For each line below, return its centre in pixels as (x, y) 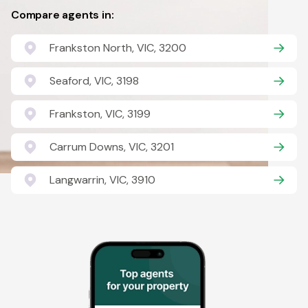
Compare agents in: (63, 15)
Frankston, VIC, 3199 (100, 114)
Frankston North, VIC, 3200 (118, 48)
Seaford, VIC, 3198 (94, 81)
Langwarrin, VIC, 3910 (102, 180)
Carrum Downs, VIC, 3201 (112, 147)
